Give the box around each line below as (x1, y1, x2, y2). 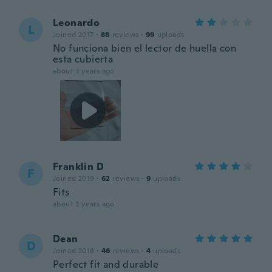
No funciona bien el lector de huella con (53, 42, 236, 55)
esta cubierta (53, 53, 114, 66)
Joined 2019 (53, 174, 95, 183)
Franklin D (53, 160, 104, 173)
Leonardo (53, 16, 100, 29)
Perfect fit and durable (53, 258, 159, 271)
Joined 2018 (53, 246, 95, 256)
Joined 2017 (53, 30, 94, 39)
